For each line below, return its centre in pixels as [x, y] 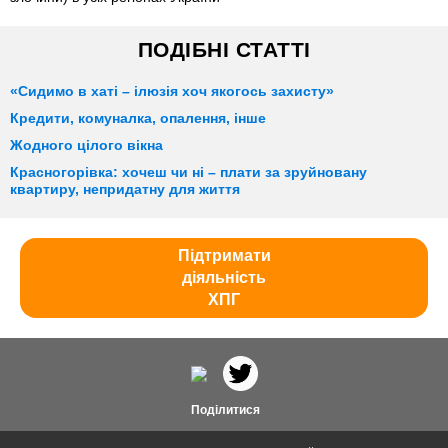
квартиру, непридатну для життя [125, 190]
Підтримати [224, 256]
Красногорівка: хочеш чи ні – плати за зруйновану [188, 173]
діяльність [224, 278]
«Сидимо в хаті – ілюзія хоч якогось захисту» [172, 92]
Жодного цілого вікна [86, 146]
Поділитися [224, 410]
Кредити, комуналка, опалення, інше [138, 119]
